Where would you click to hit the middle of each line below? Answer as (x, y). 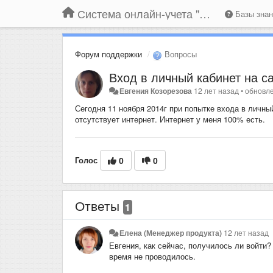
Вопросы (179, 54)
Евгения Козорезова (156, 90)
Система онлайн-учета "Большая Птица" (205, 13)
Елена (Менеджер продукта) (171, 232)
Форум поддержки (108, 54)
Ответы (99, 205)
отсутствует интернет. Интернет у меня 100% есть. (171, 119)
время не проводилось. (154, 256)
